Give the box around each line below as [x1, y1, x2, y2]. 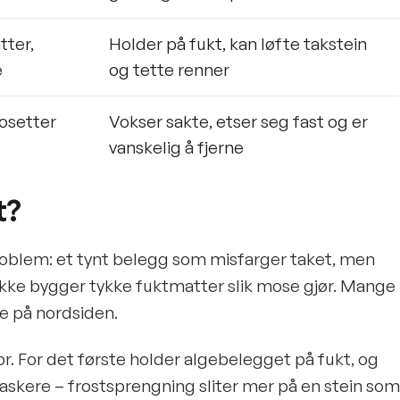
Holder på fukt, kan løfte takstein [109, 33, 367, 54]
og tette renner [109, 59, 229, 80]
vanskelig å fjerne [109, 137, 244, 158]
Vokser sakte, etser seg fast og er [109, 111, 368, 132]
